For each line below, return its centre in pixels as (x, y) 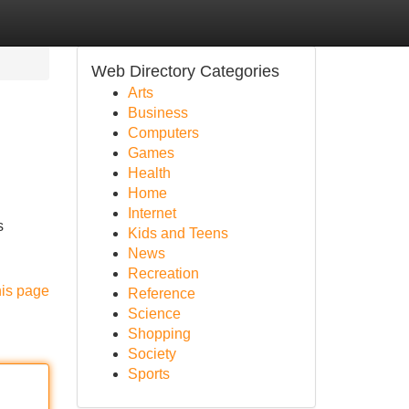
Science (154, 314)
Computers (163, 133)
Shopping (159, 334)
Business (157, 113)
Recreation (163, 273)
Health (149, 173)
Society (152, 354)
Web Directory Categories (185, 71)
